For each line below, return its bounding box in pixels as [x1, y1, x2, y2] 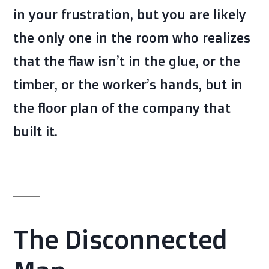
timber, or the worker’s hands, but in [13, 76, 243, 92]
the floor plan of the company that [13, 99, 231, 116]
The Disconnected [13, 222, 227, 255]
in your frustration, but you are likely [13, 5, 246, 22]
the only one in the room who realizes [13, 29, 250, 46]
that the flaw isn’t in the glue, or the [13, 52, 240, 69]
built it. [13, 122, 58, 139]
